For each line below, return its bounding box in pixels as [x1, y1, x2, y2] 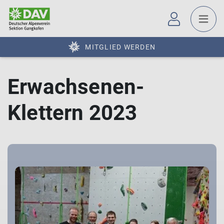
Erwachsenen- [7, 74, 144, 99]
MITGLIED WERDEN [85, 43, 155, 51]
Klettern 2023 [7, 100, 137, 125]
